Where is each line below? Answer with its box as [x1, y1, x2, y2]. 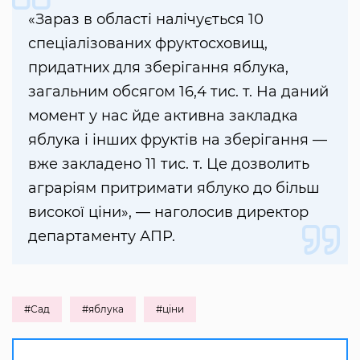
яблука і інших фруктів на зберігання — [28, 130, 327, 149]
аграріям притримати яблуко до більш [28, 178, 320, 197]
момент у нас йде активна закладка [28, 106, 298, 125]
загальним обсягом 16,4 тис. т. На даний [28, 82, 329, 100]
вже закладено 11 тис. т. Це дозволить [28, 154, 309, 173]
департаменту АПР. [28, 227, 175, 245]
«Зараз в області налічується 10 [28, 10, 264, 28]
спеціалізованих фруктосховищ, [28, 34, 268, 52]
